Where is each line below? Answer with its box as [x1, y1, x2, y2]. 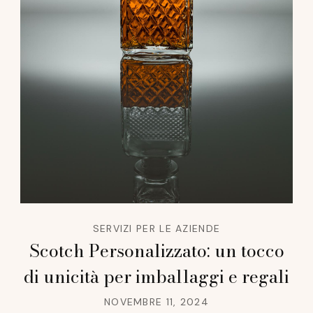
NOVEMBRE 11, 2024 [103, 296, 210, 309]
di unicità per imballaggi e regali [24, 263, 289, 291]
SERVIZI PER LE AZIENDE [92, 222, 221, 235]
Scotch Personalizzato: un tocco [29, 238, 284, 265]
